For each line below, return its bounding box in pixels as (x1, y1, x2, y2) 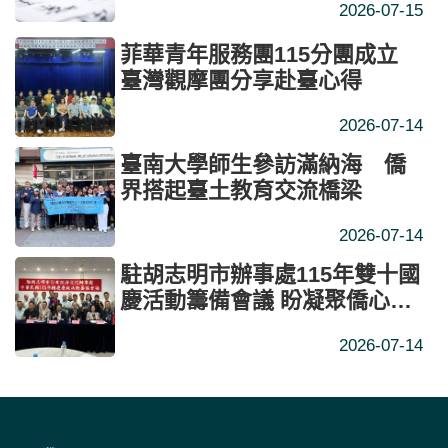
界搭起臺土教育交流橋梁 (120, 177, 362, 203)
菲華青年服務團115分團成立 (120, 41, 398, 67)
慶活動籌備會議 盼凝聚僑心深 (120, 287, 412, 313)
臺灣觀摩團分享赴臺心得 (120, 67, 362, 93)
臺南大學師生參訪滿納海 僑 (120, 151, 406, 177)
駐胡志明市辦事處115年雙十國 (120, 261, 420, 287)
